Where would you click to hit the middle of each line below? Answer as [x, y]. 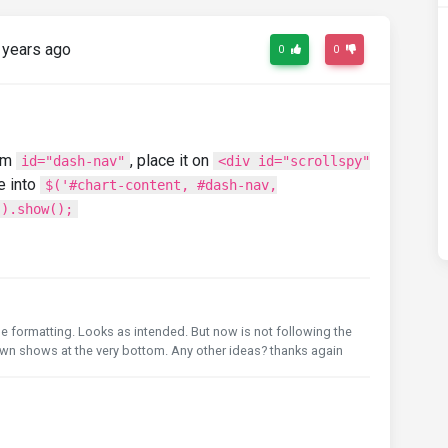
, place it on [171, 160]
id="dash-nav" [73, 160]
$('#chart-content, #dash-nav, [161, 184]
